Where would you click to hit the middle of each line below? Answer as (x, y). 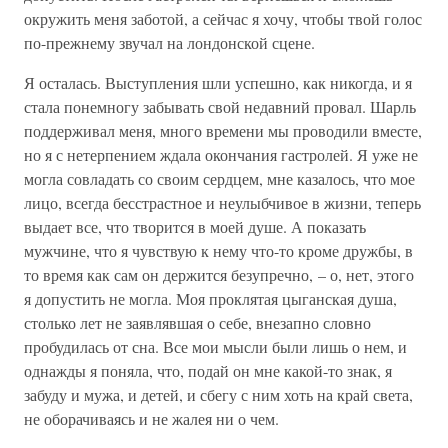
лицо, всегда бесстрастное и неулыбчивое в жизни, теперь (222, 202)
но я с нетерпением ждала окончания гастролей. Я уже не (221, 154)
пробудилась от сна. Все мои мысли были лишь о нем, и (215, 346)
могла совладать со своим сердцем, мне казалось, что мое (219, 178)
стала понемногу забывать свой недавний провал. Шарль (220, 106)
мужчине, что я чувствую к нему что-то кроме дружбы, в (218, 250)
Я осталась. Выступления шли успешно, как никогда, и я (218, 82)
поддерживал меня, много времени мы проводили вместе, (223, 130)
